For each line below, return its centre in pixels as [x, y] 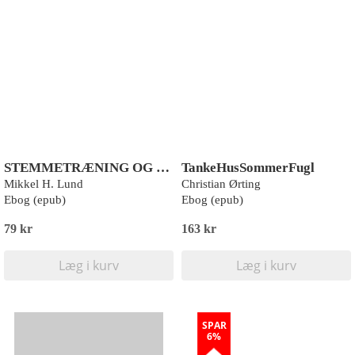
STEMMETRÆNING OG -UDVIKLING [163, 168]
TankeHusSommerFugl [248, 168]
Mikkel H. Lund [44, 184]
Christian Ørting [221, 184]
